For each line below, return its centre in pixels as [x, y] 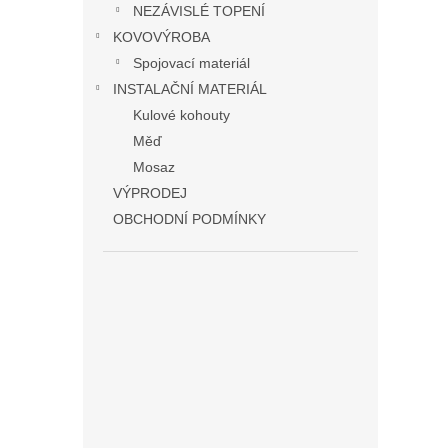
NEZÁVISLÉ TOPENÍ [199, 11]
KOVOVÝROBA [161, 37]
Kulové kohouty [181, 115]
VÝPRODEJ [150, 193]
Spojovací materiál [191, 63]
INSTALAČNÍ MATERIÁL [190, 89]
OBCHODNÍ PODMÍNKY [189, 219]
